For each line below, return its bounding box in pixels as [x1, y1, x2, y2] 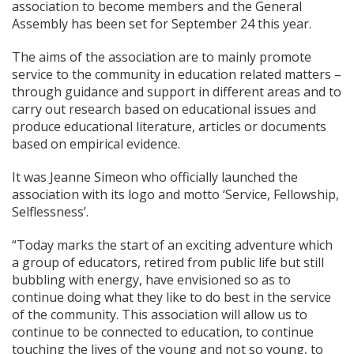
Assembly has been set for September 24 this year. [12, 14, 311, 32]
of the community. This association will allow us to [12, 305, 307, 323]
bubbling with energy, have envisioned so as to [12, 270, 291, 288]
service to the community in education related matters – [12, 65, 341, 83]
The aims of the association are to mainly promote [12, 47, 311, 66]
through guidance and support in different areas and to [12, 82, 341, 100]
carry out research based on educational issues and [12, 100, 316, 118]
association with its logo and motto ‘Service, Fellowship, [12, 185, 339, 203]
